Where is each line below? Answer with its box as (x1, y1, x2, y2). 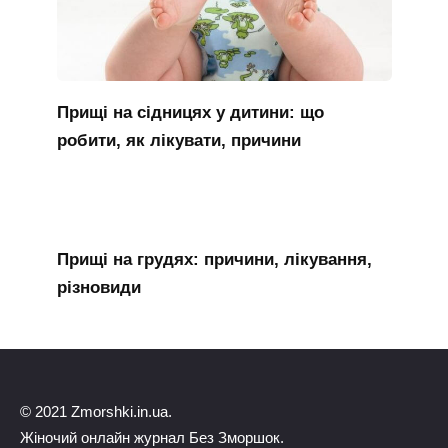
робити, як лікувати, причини (56, 130, 301, 150)
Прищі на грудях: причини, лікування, (56, 249, 372, 269)
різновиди (56, 277, 141, 297)
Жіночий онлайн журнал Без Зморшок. (20, 428, 284, 446)
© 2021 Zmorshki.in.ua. (20, 402, 172, 420)
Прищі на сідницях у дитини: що (56, 102, 324, 122)
